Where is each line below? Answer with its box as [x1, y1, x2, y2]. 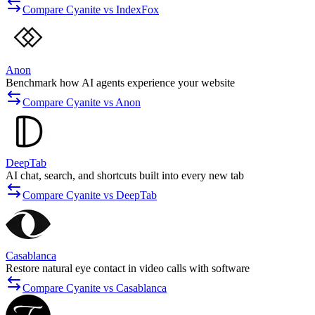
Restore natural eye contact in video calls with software [6, 262, 250, 275]
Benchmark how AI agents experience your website [6, 77, 235, 89]
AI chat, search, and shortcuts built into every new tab [6, 169, 244, 182]
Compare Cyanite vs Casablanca [22, 282, 167, 295]
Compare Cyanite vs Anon [22, 96, 141, 109]
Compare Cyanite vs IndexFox [22, 4, 159, 16]
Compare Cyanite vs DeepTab [22, 189, 157, 202]
